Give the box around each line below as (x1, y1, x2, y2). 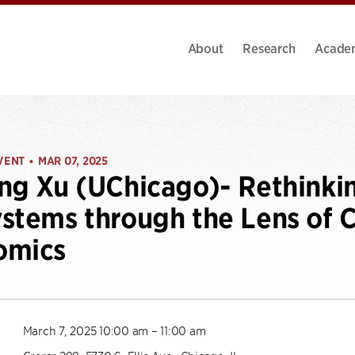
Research (242, 39, 296, 55)
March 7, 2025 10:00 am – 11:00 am (22, 323, 206, 338)
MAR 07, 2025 (37, 154, 108, 168)
